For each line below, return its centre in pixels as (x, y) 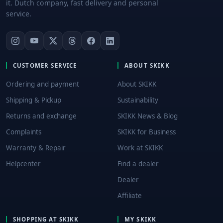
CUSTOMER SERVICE (45, 65)
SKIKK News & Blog (148, 116)
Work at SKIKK (140, 148)
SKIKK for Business (147, 132)
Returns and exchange (41, 116)
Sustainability (138, 100)
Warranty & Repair (36, 148)
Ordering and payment (43, 84)
